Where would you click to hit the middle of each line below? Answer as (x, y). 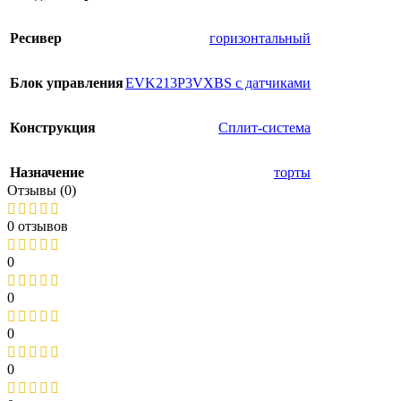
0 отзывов (38, 226)
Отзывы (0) (42, 191)
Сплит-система (264, 128)
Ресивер (36, 38)
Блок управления (67, 83)
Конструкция (53, 128)
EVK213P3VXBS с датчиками (218, 83)
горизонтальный (260, 38)
